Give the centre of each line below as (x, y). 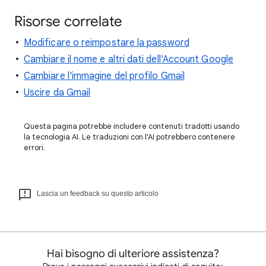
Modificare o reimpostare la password (107, 43)
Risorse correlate (68, 21)
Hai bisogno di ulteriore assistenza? (133, 254)
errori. (34, 148)
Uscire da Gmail (57, 93)
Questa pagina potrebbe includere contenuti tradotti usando (132, 126)
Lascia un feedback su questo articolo (98, 194)
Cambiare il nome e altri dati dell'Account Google (129, 59)
